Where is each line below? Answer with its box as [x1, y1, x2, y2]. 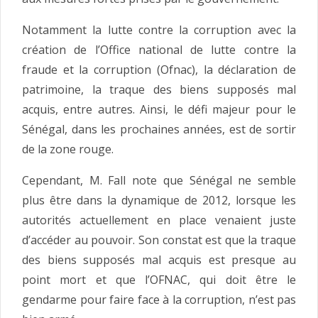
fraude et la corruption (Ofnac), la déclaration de [22, 61, 296, 77]
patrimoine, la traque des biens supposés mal [22, 81, 296, 97]
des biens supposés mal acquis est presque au [22, 251, 296, 268]
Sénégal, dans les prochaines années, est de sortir [22, 121, 296, 137]
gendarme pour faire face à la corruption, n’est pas [22, 291, 296, 307]
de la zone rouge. [22, 141, 114, 157]
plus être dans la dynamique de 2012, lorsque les [22, 192, 296, 208]
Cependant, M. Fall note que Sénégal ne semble [22, 172, 296, 188]
